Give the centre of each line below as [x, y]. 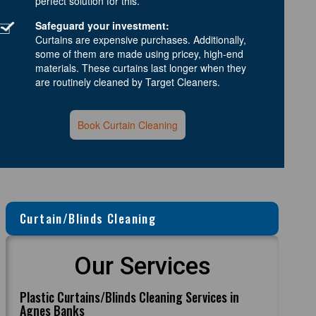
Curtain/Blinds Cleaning [88, 218]
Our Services [142, 266]
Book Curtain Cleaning [128, 124]
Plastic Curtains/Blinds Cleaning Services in [130, 297]
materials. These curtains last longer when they [141, 67]
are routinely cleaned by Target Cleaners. [128, 81]
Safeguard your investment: [102, 25]
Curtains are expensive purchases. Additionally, [141, 39]
